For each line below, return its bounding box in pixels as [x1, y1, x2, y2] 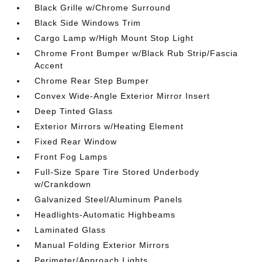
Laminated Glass [35, 225, 106, 235]
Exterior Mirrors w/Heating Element [35, 122, 184, 131]
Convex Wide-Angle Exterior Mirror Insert [35, 91, 211, 101]
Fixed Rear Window [35, 137, 118, 146]
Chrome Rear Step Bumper [35, 76, 150, 85]
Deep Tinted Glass [35, 106, 113, 116]
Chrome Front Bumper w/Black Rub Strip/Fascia [35, 49, 239, 58]
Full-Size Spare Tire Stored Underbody [35, 167, 200, 177]
